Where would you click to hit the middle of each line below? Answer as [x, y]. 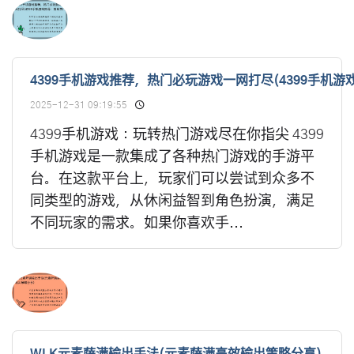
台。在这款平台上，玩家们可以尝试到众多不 [172, 180]
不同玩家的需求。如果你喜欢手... [137, 224]
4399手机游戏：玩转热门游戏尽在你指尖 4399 [177, 136]
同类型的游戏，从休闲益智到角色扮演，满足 [172, 202]
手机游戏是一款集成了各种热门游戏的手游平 [172, 158]
